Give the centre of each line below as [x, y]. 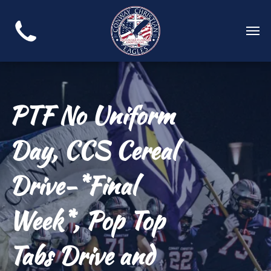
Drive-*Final [73, 186]
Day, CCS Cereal [93, 151]
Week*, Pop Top [87, 221]
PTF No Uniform [92, 116]
